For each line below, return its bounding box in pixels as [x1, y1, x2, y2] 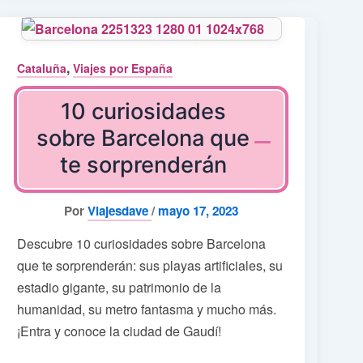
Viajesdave [88, 202, 152, 220]
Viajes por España [73, 60, 173, 77]
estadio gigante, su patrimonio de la [17, 278, 222, 297]
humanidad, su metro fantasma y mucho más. [17, 300, 277, 319]
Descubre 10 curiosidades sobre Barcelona [17, 234, 267, 254]
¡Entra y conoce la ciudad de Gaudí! [17, 322, 222, 341]
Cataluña [17, 60, 67, 77]
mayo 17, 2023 [158, 202, 239, 220]
